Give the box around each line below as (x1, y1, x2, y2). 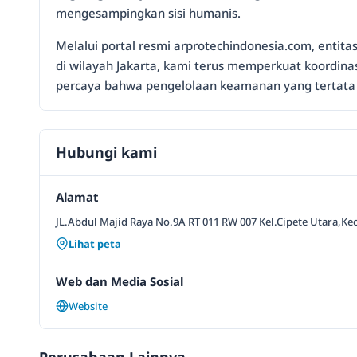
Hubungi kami (56, 143, 157, 162)
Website (69, 299, 108, 313)
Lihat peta (69, 237, 121, 251)
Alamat (56, 189, 99, 205)
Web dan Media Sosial (56, 273, 183, 289)
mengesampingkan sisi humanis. (56, 5, 241, 21)
